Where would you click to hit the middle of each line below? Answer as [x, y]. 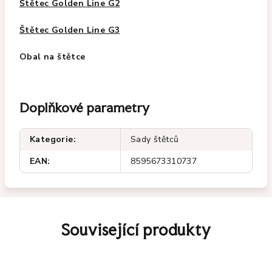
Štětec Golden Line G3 [70, 30]
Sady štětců [155, 139]
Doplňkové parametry [85, 107]
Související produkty [136, 230]
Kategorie [52, 139]
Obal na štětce [53, 57]
